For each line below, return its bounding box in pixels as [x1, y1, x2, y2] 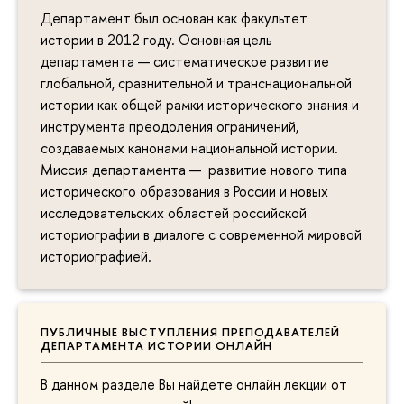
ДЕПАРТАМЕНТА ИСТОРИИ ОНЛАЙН [41, 336, 272, 353]
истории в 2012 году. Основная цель [41, 29, 271, 50]
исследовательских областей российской [41, 202, 307, 223]
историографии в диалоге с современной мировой [41, 224, 362, 244]
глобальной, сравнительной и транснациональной [41, 72, 352, 93]
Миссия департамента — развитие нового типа [41, 159, 347, 179]
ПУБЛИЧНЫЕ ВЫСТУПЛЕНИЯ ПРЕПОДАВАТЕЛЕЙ [41, 323, 340, 340]
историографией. [41, 245, 155, 266]
